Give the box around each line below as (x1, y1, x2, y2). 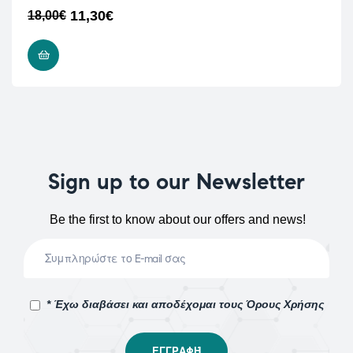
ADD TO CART (63, 49, 132, 61)
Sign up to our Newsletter (48, 168, 305, 195)
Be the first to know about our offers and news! (50, 213, 307, 226)
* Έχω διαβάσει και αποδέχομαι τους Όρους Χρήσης (46, 298, 324, 310)
